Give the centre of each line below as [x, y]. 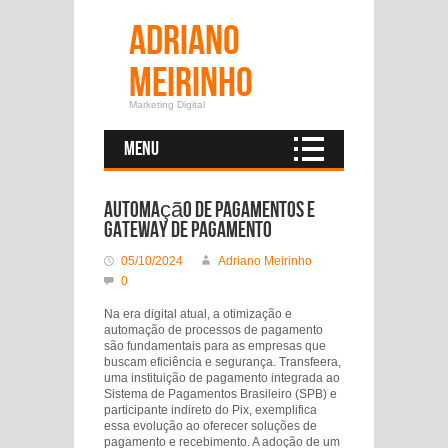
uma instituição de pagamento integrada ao [222, 378]
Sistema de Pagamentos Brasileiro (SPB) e [220, 394]
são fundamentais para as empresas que [215, 346]
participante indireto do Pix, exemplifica [210, 410]
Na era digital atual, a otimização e [198, 314]
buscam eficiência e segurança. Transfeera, [222, 362]
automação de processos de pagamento [213, 330]
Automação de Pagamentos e [209, 210]
